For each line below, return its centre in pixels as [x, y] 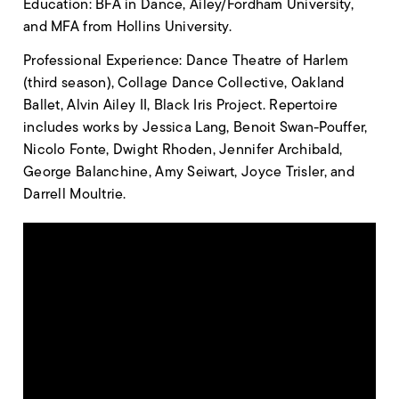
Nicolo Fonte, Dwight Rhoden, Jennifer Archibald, [183, 149]
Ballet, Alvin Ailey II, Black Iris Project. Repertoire [181, 105]
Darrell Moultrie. [75, 194]
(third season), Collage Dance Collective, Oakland [184, 82]
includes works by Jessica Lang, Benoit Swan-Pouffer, [195, 127]
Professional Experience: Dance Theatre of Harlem [186, 60]
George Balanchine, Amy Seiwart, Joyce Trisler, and [189, 171]
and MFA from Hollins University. [127, 26]
